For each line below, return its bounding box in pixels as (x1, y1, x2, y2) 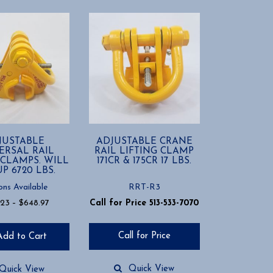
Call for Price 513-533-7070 (90, 198, 199, 208)
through (49, 236, 79, 246)
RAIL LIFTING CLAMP (94, 146, 194, 157)
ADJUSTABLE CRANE (96, 136, 193, 147)
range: (49, 210, 73, 220)
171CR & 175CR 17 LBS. (97, 156, 192, 166)
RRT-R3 (128, 182, 160, 192)
